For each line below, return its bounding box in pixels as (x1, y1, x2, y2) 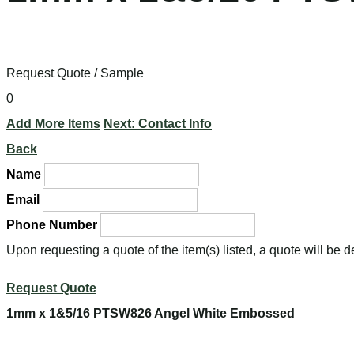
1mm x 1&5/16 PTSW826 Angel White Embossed (6, 306, 295, 320)
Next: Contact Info (104, 116, 212, 130)
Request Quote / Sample (6, 66, 144, 80)
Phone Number (6, 217, 97, 232)
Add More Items (6, 116, 100, 130)
